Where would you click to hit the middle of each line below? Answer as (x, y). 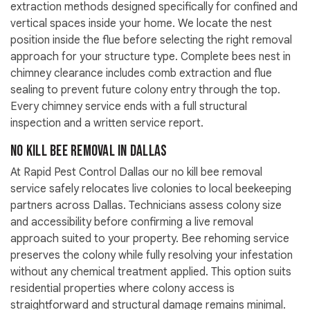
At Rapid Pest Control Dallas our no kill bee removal (136, 173)
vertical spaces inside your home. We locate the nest (141, 24)
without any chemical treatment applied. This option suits (151, 272)
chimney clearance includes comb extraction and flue (141, 74)
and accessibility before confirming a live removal (132, 222)
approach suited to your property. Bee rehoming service (150, 239)
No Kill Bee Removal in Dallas (89, 152)
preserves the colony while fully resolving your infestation (152, 256)
